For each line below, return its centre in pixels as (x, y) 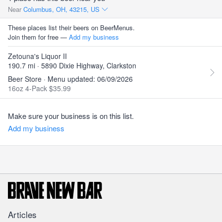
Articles (22, 214)
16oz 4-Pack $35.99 (39, 88)
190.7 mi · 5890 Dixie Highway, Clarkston (72, 65)
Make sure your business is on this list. (71, 116)
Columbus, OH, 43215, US (62, 9)
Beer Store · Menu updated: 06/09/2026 (70, 79)
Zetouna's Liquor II (37, 56)
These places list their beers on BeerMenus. (71, 28)
